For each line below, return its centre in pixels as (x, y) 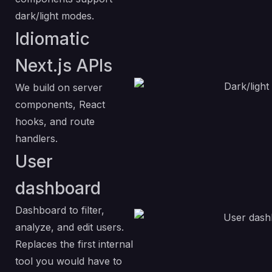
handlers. (36, 138)
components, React (60, 104)
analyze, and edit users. (70, 227)
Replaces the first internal (74, 244)
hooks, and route (55, 121)
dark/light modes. (55, 16)
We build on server (59, 87)
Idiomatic (53, 39)
